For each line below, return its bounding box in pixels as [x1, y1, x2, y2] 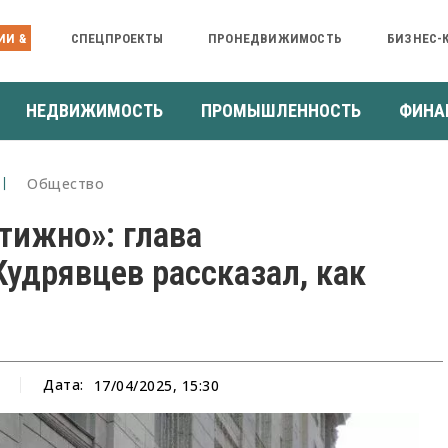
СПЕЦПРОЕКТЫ [70, 30, 163, 46]
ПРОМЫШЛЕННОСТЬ [201, 99, 361, 121]
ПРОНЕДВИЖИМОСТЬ [207, 30, 342, 46]
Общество [27, 173, 105, 193]
